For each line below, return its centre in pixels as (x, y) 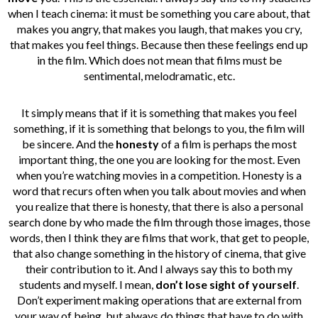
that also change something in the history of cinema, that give (159, 253)
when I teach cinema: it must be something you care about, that (159, 13)
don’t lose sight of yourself (226, 285)
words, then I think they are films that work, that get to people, (159, 238)
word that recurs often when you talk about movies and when (159, 191)
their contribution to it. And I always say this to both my (159, 269)
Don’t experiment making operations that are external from (159, 300)
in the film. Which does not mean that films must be (159, 60)
